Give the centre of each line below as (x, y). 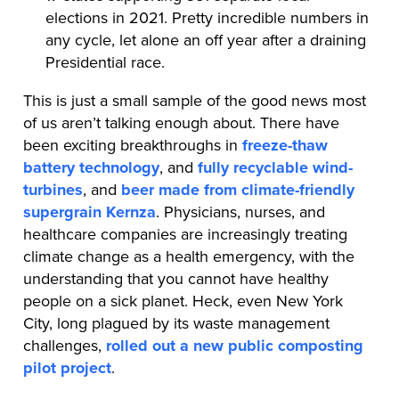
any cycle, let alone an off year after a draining (205, 40)
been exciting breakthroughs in (132, 145)
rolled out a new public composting (234, 345)
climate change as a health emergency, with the (188, 256)
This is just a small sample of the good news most (194, 100)
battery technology (91, 167)
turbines (53, 189)
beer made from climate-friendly (237, 189)
